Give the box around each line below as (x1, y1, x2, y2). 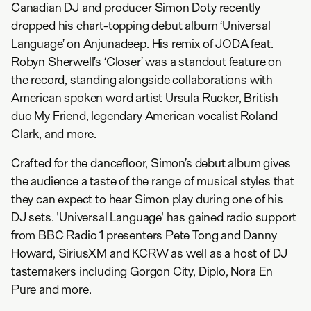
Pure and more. (11, 282, 92, 297)
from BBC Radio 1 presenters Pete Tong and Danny (11, 228, 277, 243)
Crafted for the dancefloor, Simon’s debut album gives (11, 155, 291, 171)
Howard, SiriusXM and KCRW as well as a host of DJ (11, 246, 288, 261)
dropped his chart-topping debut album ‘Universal (11, 18, 271, 33)
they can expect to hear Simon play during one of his (11, 192, 283, 207)
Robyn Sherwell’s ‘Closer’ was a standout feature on (11, 54, 282, 69)
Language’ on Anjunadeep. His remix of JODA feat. (11, 36, 274, 51)
